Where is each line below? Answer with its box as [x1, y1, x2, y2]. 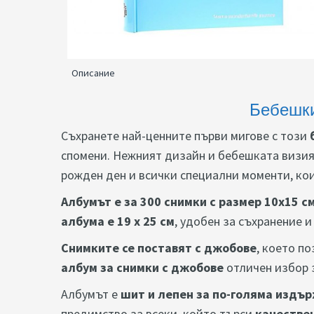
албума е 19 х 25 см [61, 213, 175, 230]
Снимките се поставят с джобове [61, 240, 257, 257]
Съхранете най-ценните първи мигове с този [61, 128, 310, 144]
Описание [71, 67, 115, 80]
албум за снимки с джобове [61, 259, 224, 276]
